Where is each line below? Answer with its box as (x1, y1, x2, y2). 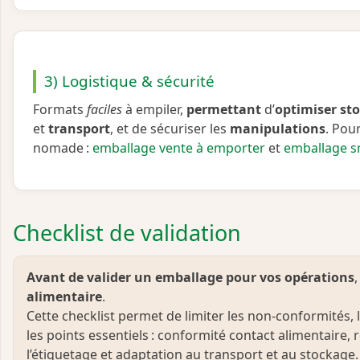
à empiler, (122, 100, 186, 118)
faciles (87, 100, 122, 118)
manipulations (230, 119, 325, 137)
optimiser (275, 100, 337, 118)
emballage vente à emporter (92, 138, 265, 157)
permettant (186, 100, 261, 118)
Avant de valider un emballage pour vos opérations (27, 268, 354, 287)
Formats (33, 100, 87, 118)
